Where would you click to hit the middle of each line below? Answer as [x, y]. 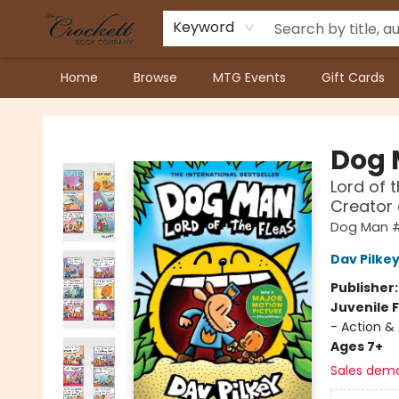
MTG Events [249, 77]
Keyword [204, 27]
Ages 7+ [356, 346]
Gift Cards [353, 77]
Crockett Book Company [90, 115]
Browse [155, 77]
